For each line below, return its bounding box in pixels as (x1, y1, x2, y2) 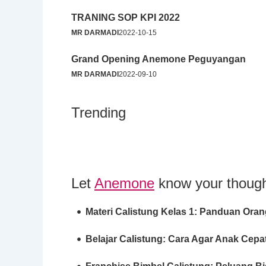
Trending (71, 104, 126, 121)
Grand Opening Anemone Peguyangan (71, 54, 246, 64)
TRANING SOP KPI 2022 (71, 12, 180, 23)
